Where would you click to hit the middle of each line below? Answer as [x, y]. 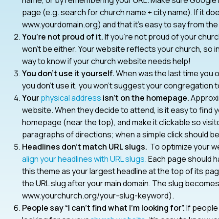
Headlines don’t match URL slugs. [84, 146]
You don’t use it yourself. [68, 73]
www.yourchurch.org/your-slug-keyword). [98, 195]
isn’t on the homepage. [145, 98]
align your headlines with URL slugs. [84, 159]
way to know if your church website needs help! [106, 61]
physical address [71, 98]
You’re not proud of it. [62, 36]
